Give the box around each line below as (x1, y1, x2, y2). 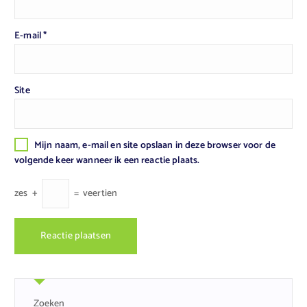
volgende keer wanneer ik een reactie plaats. (14, 153, 200, 169)
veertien (83, 185, 118, 201)
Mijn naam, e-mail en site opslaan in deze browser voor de (34, 137, 275, 153)
